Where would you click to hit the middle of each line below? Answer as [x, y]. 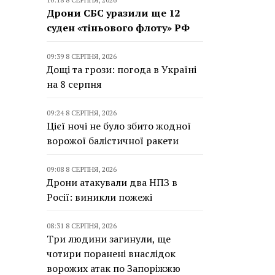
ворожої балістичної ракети [113, 141]
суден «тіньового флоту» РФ [118, 28]
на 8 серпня [74, 84]
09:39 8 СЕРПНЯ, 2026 [82, 56]
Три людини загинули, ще [109, 239]
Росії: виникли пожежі [99, 197]
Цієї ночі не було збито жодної [119, 126]
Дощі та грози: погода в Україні [122, 69]
